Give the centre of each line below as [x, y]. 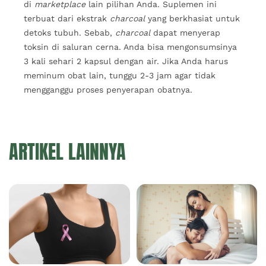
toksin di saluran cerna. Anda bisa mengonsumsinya [130, 47]
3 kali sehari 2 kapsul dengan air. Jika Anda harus [126, 61]
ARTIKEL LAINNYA [67, 151]
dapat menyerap [185, 33]
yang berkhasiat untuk [192, 19]
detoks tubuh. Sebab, [69, 33]
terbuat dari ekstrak [67, 19]
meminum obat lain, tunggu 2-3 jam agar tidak [120, 76]
